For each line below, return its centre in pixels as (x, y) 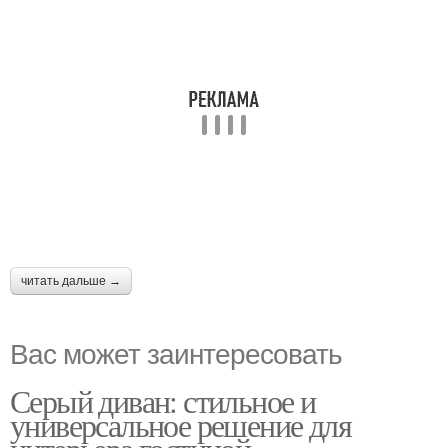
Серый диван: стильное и (163, 401)
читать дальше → (71, 281)
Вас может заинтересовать (176, 352)
